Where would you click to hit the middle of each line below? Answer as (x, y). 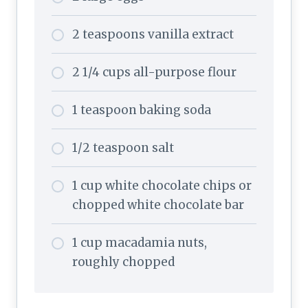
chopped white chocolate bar (158, 205)
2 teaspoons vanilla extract (153, 34)
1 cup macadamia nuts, (140, 242)
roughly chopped (123, 262)
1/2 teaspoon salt (123, 147)
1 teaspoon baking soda (142, 110)
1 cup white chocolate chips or (162, 185)
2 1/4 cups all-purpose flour (154, 72)
